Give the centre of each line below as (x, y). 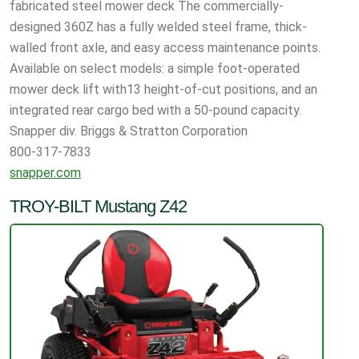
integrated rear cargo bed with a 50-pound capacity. (155, 110)
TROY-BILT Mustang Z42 (98, 206)
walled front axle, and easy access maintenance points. (165, 47)
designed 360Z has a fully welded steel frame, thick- (158, 26)
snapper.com (45, 172)
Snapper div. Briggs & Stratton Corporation (129, 131)
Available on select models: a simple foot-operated (155, 68)
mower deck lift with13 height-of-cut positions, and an (163, 89)
